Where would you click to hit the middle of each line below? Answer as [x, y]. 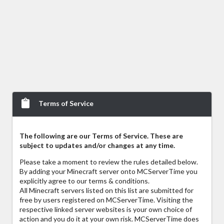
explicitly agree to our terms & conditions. [84, 181]
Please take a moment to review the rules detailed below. [109, 162]
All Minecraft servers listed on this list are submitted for [106, 190]
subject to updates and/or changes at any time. [97, 145]
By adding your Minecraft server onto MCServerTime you [108, 171]
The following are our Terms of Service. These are [101, 136]
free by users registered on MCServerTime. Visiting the [106, 200]
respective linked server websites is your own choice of [106, 209]
